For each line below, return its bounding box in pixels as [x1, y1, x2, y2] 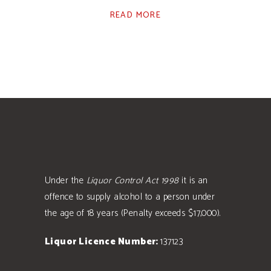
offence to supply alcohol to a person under [45, 189, 215, 204]
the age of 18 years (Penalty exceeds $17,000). [45, 206, 221, 221]
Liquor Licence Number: [45, 234, 161, 249]
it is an [178, 173, 208, 188]
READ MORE [109, 8, 162, 22]
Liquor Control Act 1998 [86, 173, 179, 188]
